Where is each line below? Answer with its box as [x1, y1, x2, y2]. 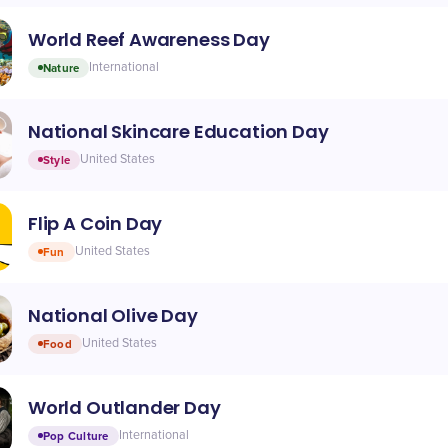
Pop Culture [43, 428, 109, 443]
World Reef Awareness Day [28, 26, 270, 52]
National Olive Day [28, 302, 198, 328]
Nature [43, 60, 80, 75]
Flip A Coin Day [28, 210, 163, 236]
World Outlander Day [28, 394, 221, 420]
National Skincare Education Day [28, 118, 329, 144]
